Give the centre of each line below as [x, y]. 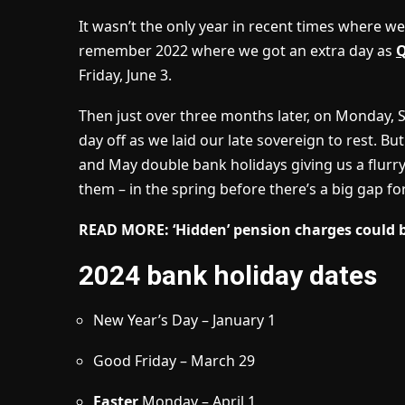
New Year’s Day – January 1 [184, 320]
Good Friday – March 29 [174, 361]
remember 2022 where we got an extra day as [237, 51]
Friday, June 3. [125, 75]
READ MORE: [125, 230]
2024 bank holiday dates [227, 276]
